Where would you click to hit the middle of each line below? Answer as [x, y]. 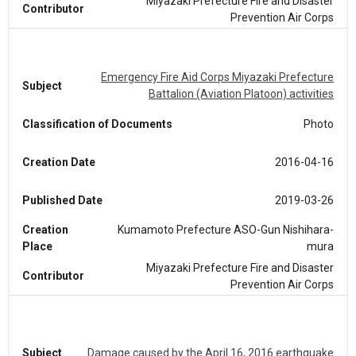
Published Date [62, 200]
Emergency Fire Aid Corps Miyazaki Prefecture [217, 77]
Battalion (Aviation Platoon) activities [241, 94]
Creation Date [59, 162]
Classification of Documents [97, 124]
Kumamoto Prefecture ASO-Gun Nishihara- [226, 230]
